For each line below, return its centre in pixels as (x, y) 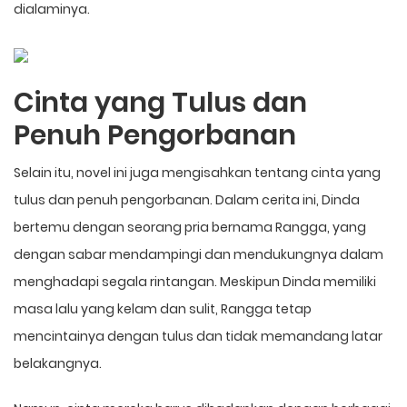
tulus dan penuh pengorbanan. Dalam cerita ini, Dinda (187, 199)
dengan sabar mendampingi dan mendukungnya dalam (199, 254)
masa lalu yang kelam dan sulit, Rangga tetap (163, 308)
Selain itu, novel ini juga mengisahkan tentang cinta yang (197, 172)
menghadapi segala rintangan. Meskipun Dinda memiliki (195, 281)
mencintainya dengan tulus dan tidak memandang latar (198, 336)
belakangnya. (58, 363)
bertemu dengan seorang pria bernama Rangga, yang (190, 227)
